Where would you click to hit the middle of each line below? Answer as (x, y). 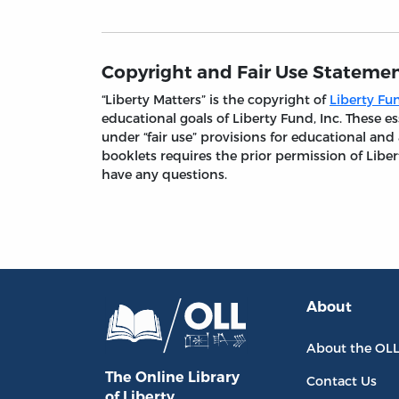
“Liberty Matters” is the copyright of (216, 100)
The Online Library (172, 377)
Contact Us (342, 381)
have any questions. (164, 175)
